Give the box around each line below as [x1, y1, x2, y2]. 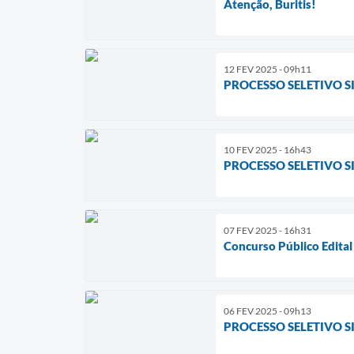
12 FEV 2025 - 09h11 [224, 62, 311, 75]
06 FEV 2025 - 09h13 [224, 304, 311, 317]
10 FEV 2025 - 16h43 [224, 143, 311, 156]
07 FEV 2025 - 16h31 [224, 224, 311, 236]
